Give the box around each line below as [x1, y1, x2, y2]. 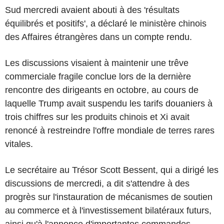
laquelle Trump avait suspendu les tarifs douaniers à [5, 98, 212, 108]
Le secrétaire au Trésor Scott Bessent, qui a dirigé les [5, 164, 218, 175]
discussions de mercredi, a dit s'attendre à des [5, 178, 189, 188]
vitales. [5, 138, 33, 149]
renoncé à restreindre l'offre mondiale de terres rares [5, 125, 214, 135]
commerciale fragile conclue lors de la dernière [5, 71, 191, 81]
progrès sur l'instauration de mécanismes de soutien [5, 191, 212, 202]
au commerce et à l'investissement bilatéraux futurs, [5, 205, 211, 215]
